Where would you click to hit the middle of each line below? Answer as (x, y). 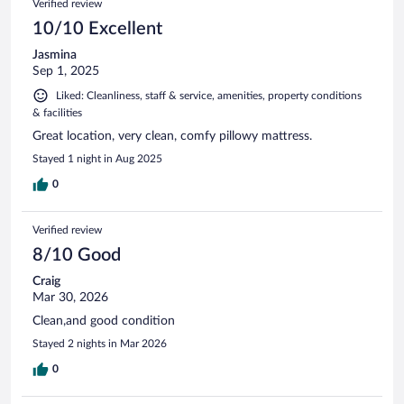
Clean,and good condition (104, 321)
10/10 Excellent (97, 29)
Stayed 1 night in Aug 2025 (97, 159)
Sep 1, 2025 (66, 72)
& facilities (57, 113)
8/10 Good (77, 256)
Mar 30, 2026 (70, 298)
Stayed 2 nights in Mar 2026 (100, 344)
